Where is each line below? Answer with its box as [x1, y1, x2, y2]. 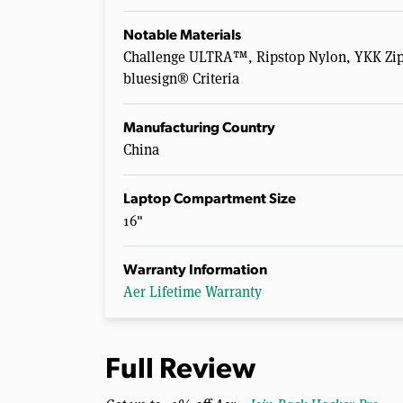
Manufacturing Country [123, 121, 275, 136]
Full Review [105, 355, 255, 385]
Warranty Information [123, 263, 267, 278]
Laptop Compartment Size [123, 192, 296, 207]
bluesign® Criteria [123, 68, 239, 88]
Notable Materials [123, 28, 241, 43]
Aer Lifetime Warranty [123, 282, 262, 301]
